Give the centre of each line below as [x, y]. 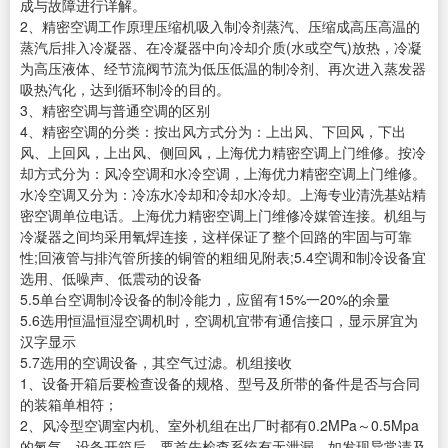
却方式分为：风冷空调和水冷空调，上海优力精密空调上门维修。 [223, 173]
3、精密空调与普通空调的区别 [115, 110]
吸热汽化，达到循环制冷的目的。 [125, 89]
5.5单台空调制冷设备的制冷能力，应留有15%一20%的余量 [205, 299]
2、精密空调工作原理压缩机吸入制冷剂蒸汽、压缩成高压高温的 [220, 26]
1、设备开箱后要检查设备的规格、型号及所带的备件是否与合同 [220, 383]
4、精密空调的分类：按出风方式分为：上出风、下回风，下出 [213, 131]
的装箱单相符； [69, 404]
